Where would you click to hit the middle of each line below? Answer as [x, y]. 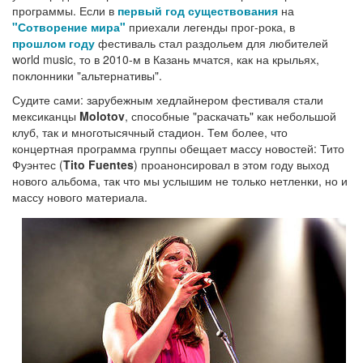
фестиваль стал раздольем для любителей [211, 43]
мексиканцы [46, 115]
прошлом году [53, 43]
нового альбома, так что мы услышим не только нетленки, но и [180, 180]
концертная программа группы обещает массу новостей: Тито [178, 148]
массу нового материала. [80, 196]
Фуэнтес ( [38, 164]
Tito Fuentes [98, 164]
